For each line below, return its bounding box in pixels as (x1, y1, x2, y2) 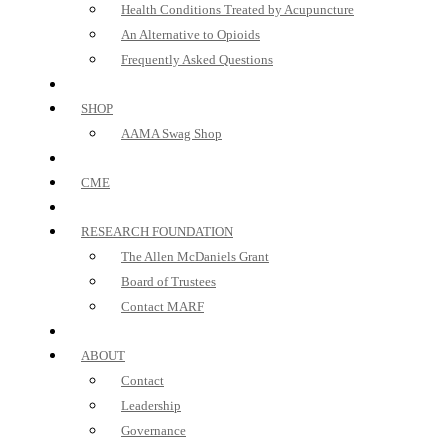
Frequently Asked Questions (121, 52, 273, 67)
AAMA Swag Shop (121, 126, 222, 141)
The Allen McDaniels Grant (121, 249, 269, 264)
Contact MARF (121, 299, 204, 314)
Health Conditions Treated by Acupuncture (121, 2, 354, 17)
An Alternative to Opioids (121, 27, 260, 42)
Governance (121, 423, 186, 438)
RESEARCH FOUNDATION (81, 224, 233, 239)
